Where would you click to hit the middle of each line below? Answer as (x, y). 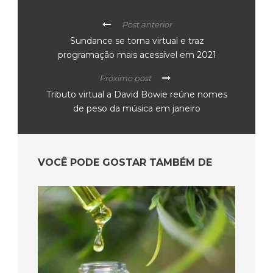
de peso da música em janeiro (136, 109)
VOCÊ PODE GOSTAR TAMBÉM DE (125, 163)
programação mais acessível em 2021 (137, 55)
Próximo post (125, 78)
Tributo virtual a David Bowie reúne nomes (136, 95)
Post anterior (147, 25)
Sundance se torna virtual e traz (137, 41)
